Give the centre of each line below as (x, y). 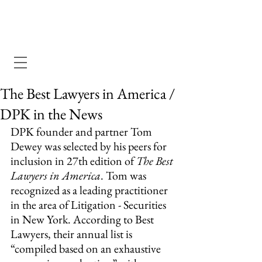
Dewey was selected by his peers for (90, 146)
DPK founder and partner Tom (82, 132)
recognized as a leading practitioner (90, 190)
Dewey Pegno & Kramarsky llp (94, 32)
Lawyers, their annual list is (73, 234)
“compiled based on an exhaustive (87, 249)
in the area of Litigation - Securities (89, 205)
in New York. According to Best (83, 219)
